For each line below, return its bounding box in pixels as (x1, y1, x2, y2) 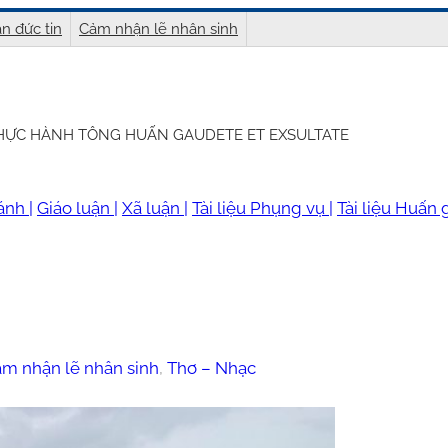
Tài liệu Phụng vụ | (192, 197, 333, 218)
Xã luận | (122, 197, 188, 218)
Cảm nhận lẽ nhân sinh (79, 20, 238, 38)
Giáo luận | (37, 197, 118, 218)
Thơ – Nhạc (166, 357, 256, 378)
